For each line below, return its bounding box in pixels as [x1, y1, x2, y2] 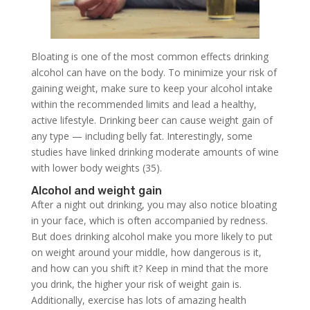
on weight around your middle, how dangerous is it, [30, 246, 262, 259]
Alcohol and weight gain [30, 184, 162, 198]
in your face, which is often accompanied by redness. [30, 214, 268, 228]
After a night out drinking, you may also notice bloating [30, 198, 277, 212]
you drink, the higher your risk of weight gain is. [30, 277, 241, 291]
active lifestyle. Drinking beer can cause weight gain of [30, 113, 273, 127]
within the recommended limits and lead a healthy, [30, 98, 257, 111]
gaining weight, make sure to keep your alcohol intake [30, 82, 273, 95]
